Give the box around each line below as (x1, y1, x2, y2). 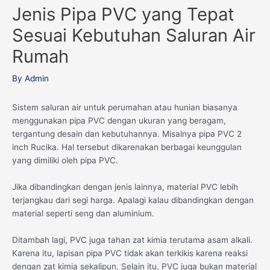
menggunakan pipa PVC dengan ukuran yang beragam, (12, 116, 226, 126)
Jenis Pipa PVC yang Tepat (12, 3, 234, 25)
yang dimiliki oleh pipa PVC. (12, 155, 118, 166)
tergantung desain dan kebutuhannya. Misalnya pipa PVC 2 (12, 129, 242, 139)
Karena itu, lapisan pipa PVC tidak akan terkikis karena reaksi (12, 248, 248, 258)
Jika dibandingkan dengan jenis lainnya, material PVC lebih (12, 182, 238, 192)
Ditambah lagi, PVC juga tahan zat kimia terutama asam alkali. (12, 234, 253, 245)
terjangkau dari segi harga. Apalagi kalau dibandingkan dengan (12, 195, 254, 206)
